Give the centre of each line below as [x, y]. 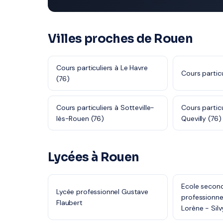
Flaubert [69, 203]
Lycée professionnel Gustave [102, 192]
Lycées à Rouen [94, 157]
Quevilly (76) [201, 118]
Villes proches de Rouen [120, 39]
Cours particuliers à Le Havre [102, 68]
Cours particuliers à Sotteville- [106, 108]
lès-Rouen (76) [80, 118]
